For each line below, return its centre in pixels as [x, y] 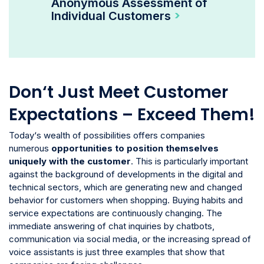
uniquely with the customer [70, 161]
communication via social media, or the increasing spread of [130, 239]
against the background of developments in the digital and [126, 174]
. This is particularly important [189, 161]
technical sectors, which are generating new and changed [126, 187]
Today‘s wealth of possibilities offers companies [107, 135]
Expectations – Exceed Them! [132, 115]
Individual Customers [111, 16]
